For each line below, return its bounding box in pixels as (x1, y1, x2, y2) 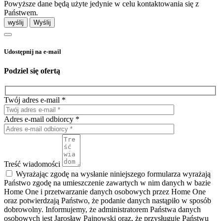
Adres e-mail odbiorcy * (4, 114, 79, 123)
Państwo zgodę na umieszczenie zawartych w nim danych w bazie (4, 178, 211, 187)
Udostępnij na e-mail (4, 47, 61, 55)
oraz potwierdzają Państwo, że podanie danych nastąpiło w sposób (4, 196, 211, 205)
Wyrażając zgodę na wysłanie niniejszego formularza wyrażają (16, 169, 211, 178)
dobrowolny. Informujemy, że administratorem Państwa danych (4, 205, 201, 214)
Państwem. (4, 8, 38, 17)
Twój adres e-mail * (4, 95, 66, 104)
